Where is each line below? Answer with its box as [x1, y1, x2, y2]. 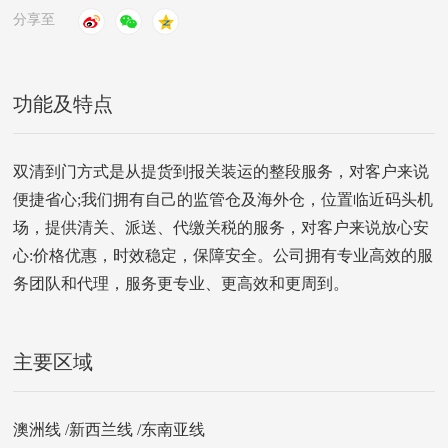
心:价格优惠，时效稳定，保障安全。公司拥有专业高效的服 [13, 248, 434, 266]
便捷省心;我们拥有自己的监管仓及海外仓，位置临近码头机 [13, 192, 434, 210]
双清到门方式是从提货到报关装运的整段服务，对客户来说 [13, 164, 430, 182]
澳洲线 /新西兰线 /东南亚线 [13, 422, 206, 440]
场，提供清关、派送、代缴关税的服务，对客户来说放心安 [13, 220, 430, 238]
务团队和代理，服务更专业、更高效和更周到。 [13, 276, 350, 294]
